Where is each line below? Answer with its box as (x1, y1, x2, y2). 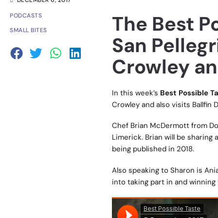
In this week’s (111, 88, 160, 98)
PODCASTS (10, 12, 42, 20)
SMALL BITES (10, 26, 47, 35)
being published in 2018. (111, 144, 194, 154)
